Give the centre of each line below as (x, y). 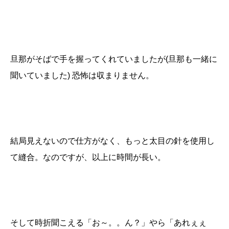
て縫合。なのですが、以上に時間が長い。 (88, 157)
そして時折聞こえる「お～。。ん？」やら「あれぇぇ (108, 222)
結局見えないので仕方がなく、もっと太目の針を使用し (112, 141)
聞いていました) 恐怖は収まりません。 (82, 75)
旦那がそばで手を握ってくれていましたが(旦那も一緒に (114, 59)
